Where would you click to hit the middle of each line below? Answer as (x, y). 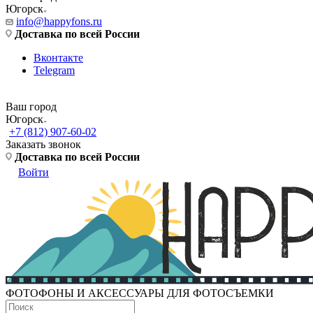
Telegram (54, 71)
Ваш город (31, 107)
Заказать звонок (43, 145)
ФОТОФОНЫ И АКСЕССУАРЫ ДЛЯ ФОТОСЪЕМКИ (140, 293)
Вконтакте (58, 58)
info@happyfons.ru (59, 22)
